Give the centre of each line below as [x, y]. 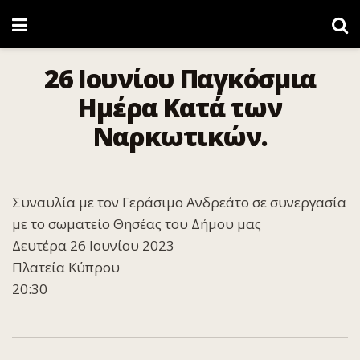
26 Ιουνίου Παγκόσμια [180, 78]
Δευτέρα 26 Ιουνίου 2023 [93, 245]
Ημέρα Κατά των [180, 107]
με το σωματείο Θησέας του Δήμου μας [137, 223]
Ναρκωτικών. [180, 136]
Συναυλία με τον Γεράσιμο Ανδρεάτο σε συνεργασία [179, 202]
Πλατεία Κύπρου [66, 267]
